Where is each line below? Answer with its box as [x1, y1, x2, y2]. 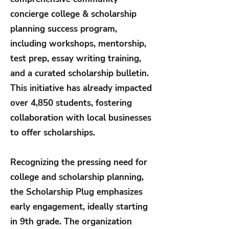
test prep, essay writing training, [10, 53, 141, 65]
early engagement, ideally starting [10, 201, 148, 213]
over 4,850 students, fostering [10, 97, 132, 109]
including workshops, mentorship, [10, 38, 146, 50]
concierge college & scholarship [10, 8, 136, 20]
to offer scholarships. [10, 127, 95, 139]
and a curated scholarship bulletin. [10, 67, 149, 80]
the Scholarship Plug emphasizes [10, 186, 143, 198]
